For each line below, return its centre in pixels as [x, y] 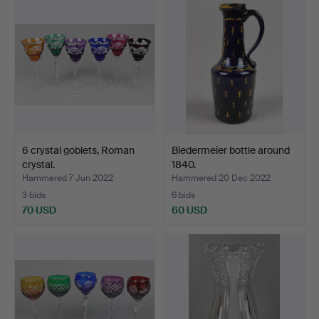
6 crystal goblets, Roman [78, 150]
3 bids [34, 195]
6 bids [183, 195]
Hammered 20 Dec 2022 [221, 178]
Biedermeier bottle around [231, 150]
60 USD [189, 210]
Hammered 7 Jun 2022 [68, 178]
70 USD [39, 210]
